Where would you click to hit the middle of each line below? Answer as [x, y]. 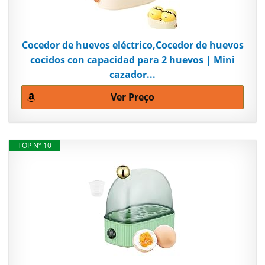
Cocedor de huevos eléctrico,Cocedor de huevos [132, 45]
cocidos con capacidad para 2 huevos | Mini [132, 60]
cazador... [132, 75]
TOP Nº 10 [35, 146]
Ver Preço [132, 97]
